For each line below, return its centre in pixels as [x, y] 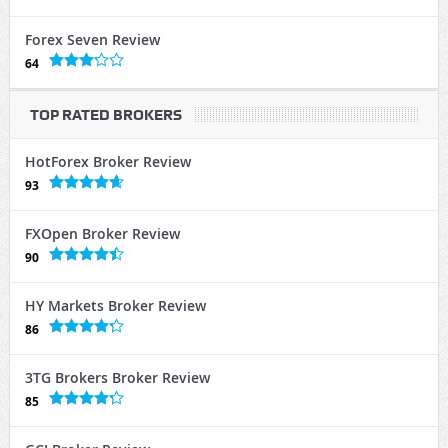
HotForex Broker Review [107, 162]
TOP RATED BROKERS [105, 115]
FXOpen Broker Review [102, 234]
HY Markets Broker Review [115, 306]
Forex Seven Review [92, 40]
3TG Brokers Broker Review [117, 378]
